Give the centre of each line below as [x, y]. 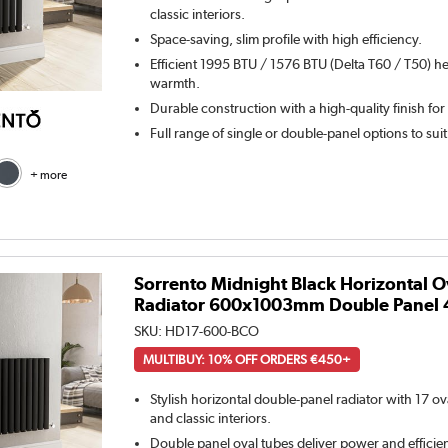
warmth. [175, 83]
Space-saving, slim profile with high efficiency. [286, 39]
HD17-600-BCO [212, 331]
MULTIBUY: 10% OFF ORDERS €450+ [247, 360]
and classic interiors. [211, 418]
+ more [48, 174]
